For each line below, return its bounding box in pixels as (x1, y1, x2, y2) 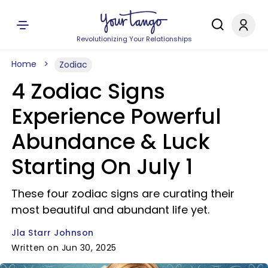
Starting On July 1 (11, 152, 193, 181)
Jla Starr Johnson (11, 227, 94, 239)
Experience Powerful (11, 102, 221, 131)
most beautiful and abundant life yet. (11, 202, 209, 217)
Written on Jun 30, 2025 (11, 242, 117, 254)
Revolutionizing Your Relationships (76, 34, 192, 44)
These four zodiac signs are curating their (11, 186, 234, 201)
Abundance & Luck (11, 127, 210, 156)
